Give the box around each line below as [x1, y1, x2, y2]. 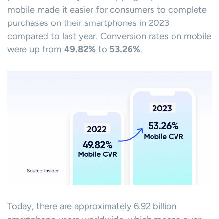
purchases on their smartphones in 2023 [7, 18, 169, 29]
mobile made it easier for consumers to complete [7, 4, 207, 16]
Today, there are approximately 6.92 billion [7, 201, 176, 212]
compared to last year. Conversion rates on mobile [7, 31, 211, 42]
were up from [7, 44, 64, 55]
